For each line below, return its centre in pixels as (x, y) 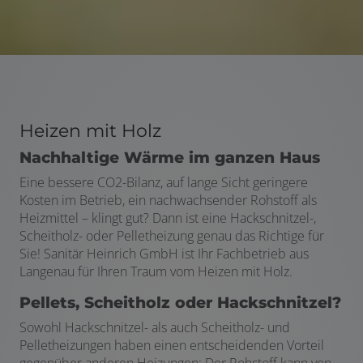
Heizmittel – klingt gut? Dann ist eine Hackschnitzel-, (168, 218)
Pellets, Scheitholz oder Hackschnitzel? (180, 303)
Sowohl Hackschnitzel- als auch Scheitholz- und (155, 328)
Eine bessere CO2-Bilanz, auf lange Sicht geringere (164, 183)
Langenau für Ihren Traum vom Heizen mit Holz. (156, 272)
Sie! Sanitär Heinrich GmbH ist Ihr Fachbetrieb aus (164, 254)
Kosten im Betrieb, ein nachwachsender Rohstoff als (168, 201)
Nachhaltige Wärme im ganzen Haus (170, 158)
